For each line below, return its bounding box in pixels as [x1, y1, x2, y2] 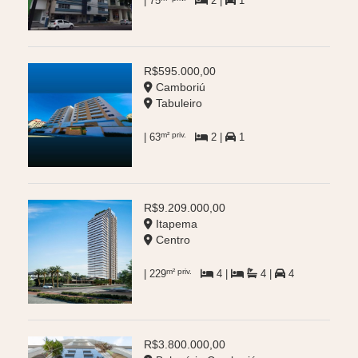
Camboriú [153, 81, 205, 94]
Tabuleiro [153, 97, 202, 110]
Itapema [153, 217, 197, 231]
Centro [153, 233, 190, 247]
